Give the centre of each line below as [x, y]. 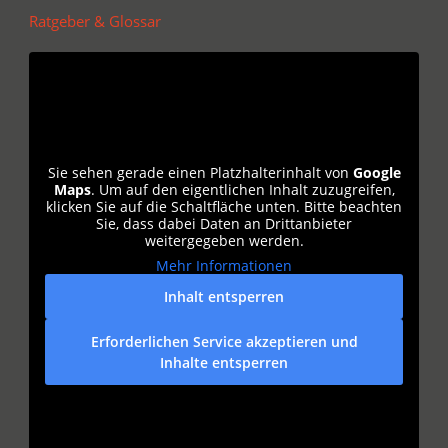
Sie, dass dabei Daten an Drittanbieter [224, 223]
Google [376, 172]
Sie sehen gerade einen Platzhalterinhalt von [200, 172]
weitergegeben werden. [224, 240]
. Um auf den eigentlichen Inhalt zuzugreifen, [242, 189]
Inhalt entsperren [224, 296]
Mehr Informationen [224, 265]
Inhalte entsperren [224, 362]
